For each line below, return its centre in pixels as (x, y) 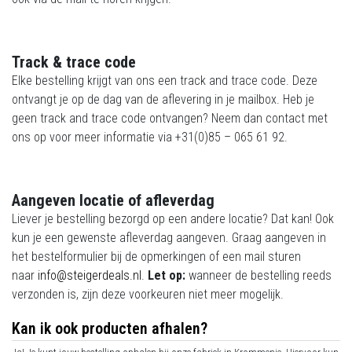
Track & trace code (74, 62)
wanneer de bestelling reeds (258, 276)
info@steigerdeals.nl (90, 276)
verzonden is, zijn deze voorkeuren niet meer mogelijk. (148, 295)
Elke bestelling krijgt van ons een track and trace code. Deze (165, 81)
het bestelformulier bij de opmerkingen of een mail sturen (156, 257)
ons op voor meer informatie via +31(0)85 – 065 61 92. (150, 137)
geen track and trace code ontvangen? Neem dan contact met (170, 119)
